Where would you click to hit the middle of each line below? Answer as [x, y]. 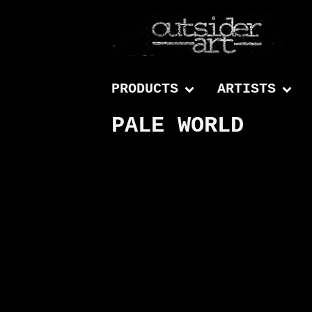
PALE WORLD [178, 126]
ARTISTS [247, 89]
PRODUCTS [145, 89]
